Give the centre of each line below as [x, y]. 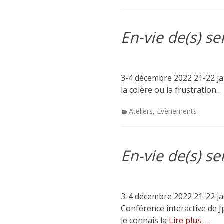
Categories [138, 111]
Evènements [177, 111]
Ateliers [141, 111]
